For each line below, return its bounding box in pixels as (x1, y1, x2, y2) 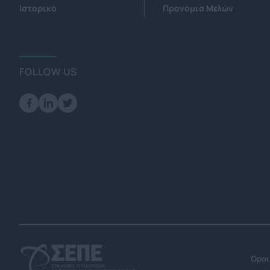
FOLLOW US (19, 65, 77, 78)
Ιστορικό (19, 2, 57, 14)
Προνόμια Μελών (163, 2, 234, 14)
